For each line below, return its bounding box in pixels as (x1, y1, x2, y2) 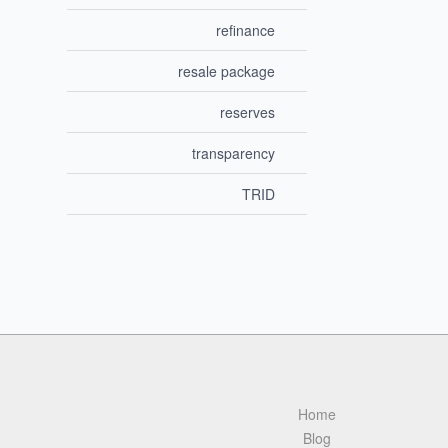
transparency (192, 143, 276, 164)
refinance (216, 20, 276, 41)
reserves (220, 102, 276, 123)
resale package (178, 61, 276, 82)
